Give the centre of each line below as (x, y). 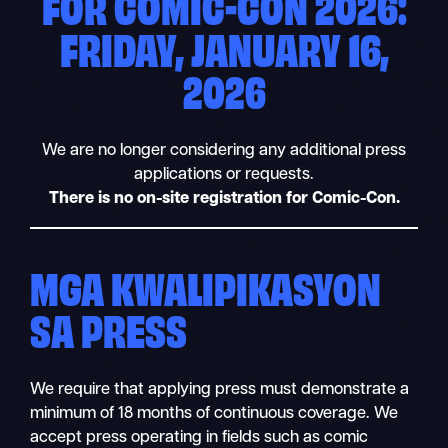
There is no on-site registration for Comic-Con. (224, 199)
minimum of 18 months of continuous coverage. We (214, 413)
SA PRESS (109, 327)
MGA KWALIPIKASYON (206, 285)
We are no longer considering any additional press (224, 151)
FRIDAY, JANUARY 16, (224, 47)
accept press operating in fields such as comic (199, 437)
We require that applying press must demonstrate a (220, 389)
